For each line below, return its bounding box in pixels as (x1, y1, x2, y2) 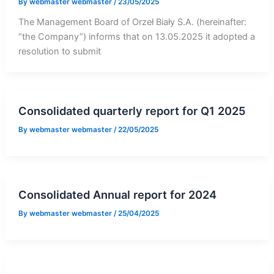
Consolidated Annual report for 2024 (18, 187, 217, 201)
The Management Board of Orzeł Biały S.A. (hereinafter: (18, 17, 246, 28)
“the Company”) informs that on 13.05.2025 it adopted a (18, 31, 255, 43)
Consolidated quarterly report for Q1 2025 (18, 104, 246, 118)
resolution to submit (18, 46, 101, 57)
